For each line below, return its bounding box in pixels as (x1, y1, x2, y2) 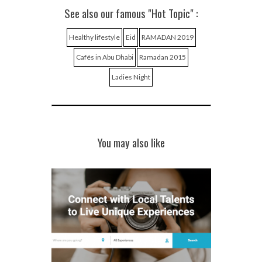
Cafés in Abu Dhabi (76, 52, 133, 61)
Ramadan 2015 (139, 52, 186, 61)
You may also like (97, 134, 165, 150)
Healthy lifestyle (68, 32, 120, 42)
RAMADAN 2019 (141, 32, 194, 42)
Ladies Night (112, 72, 150, 81)
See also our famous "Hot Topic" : (64, 5, 198, 21)
